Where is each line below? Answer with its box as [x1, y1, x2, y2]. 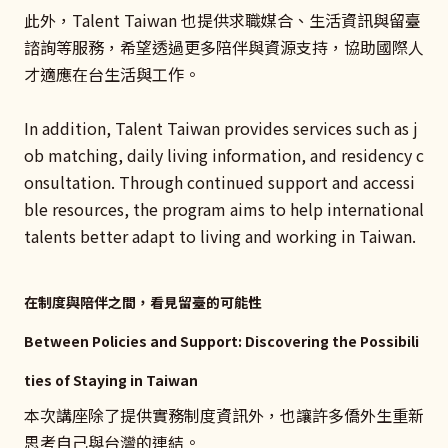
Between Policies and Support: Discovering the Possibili [24, 330, 419, 351]
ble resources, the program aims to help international [24, 196, 424, 221]
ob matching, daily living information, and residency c [24, 142, 424, 167]
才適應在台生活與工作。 [24, 61, 200, 86]
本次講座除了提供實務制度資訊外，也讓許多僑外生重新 [24, 402, 424, 427]
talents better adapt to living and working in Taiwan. [24, 223, 416, 248]
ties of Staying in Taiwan [24, 369, 201, 390]
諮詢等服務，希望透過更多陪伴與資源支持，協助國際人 [24, 34, 424, 59]
